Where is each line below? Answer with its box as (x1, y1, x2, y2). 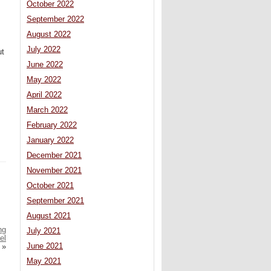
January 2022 (27, 136, 74, 145)
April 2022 (27, 91, 62, 100)
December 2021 (27, 151, 82, 160)
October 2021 (27, 181, 74, 191)
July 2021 (27, 227, 60, 236)
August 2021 (27, 212, 71, 221)
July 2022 (27, 45, 60, 54)
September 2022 (27, 15, 84, 24)
